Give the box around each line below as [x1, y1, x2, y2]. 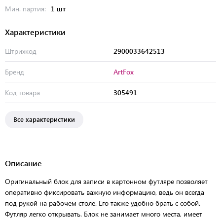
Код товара [5, 87, 40, 97]
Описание [5, 157, 42, 168]
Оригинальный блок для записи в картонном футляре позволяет [5, 176, 208, 186]
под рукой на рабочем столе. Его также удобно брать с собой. [5, 198, 200, 208]
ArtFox [113, 67, 134, 76]
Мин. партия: [5, 3, 48, 13]
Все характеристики [13, 114, 75, 123]
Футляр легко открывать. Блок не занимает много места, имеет [5, 209, 202, 219]
